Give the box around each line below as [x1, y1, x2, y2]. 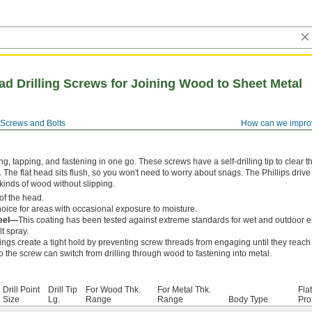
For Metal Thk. [157, 285, 211, 295]
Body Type [228, 295, 268, 304]
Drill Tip [48, 285, 77, 295]
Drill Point [3, 285, 40, 295]
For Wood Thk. [86, 285, 141, 295]
